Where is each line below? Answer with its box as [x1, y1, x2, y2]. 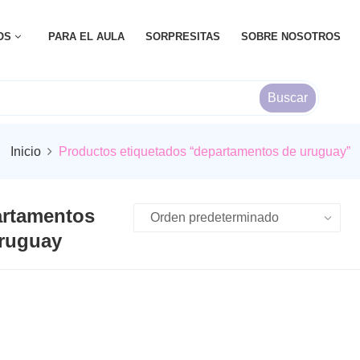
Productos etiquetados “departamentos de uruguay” [58, 145, 350, 158]
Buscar [268, 91, 308, 104]
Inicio [10, 145, 41, 158]
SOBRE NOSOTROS [240, 31, 341, 43]
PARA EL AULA [47, 31, 125, 43]
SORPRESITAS [145, 31, 220, 43]
